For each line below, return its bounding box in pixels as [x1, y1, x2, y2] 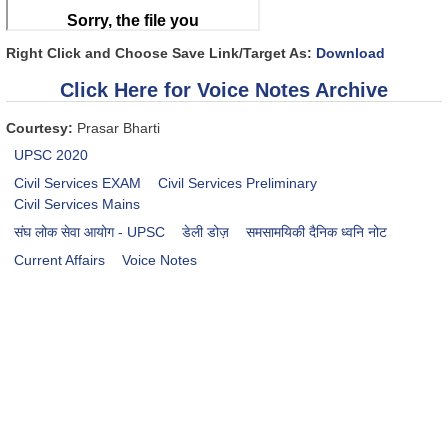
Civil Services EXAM [14, 175, 142, 192]
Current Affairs [14, 252, 106, 269]
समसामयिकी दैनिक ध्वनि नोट [245, 224, 387, 241]
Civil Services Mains [14, 196, 141, 213]
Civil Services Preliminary [158, 175, 318, 192]
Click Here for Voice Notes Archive [60, 78, 388, 101]
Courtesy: [6, 120, 73, 137]
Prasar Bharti [73, 120, 160, 137]
